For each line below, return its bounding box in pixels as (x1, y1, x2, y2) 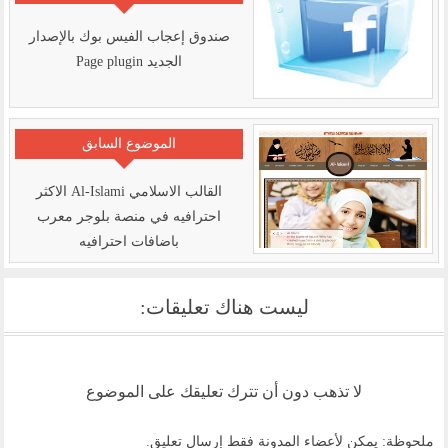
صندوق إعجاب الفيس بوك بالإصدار (28, 28, 230, 44)
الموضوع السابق (82, 135, 176, 151)
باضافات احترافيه (79, 233, 179, 249)
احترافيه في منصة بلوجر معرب (37, 208, 221, 224)
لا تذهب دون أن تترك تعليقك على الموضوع (86, 382, 362, 400)
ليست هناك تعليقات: (139, 295, 309, 318)
